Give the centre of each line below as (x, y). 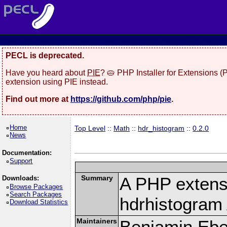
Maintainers (97, 221)
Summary (97, 178)
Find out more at (38, 99)
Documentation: (27, 153)
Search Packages (36, 194)
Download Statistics (39, 202)
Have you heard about (46, 72)
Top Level (90, 128)
